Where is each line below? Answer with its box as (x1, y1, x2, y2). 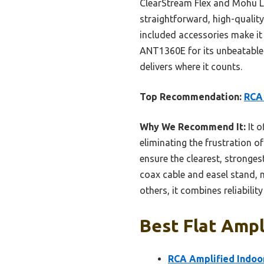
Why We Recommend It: (140, 121, 246, 132)
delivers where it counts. (140, 61, 242, 72)
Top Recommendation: (140, 91, 242, 102)
